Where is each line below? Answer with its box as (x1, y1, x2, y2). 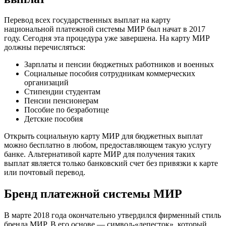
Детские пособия (24, 115, 83, 124)
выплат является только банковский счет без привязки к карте (4, 159, 218, 168)
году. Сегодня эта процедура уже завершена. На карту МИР (4, 34, 210, 43)
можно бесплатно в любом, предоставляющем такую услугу (4, 141, 211, 150)
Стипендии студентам (24, 87, 100, 96)
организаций (24, 78, 69, 87)
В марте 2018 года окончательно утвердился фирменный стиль (4, 211, 221, 220)
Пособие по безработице (24, 105, 109, 115)
